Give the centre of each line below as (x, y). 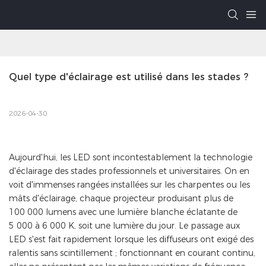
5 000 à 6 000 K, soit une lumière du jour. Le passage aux (124, 226)
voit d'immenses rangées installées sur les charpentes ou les (129, 185)
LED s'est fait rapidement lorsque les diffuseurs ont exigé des (131, 240)
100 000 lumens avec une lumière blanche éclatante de (123, 212)
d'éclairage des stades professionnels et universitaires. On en (129, 171)
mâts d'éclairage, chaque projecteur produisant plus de (121, 199)
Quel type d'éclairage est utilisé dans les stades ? (129, 77)
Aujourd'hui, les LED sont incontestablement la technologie (131, 158)
